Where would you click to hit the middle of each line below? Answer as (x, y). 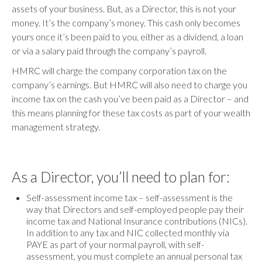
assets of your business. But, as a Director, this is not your (124, 8)
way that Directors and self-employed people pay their (135, 209)
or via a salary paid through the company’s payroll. (109, 50)
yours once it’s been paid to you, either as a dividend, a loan (127, 36)
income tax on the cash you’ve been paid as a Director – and (130, 98)
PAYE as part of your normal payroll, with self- (115, 244)
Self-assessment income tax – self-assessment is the (130, 197)
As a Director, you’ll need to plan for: (121, 177)
